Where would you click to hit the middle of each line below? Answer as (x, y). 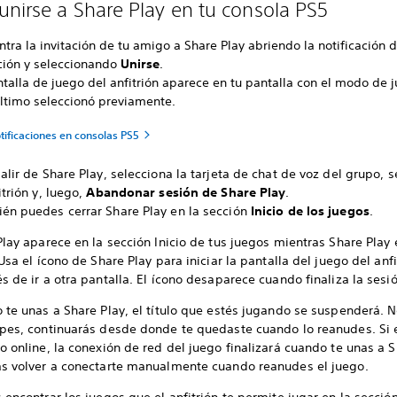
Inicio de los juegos (310, 211)
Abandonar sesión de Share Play (186, 192)
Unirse (140, 64)
